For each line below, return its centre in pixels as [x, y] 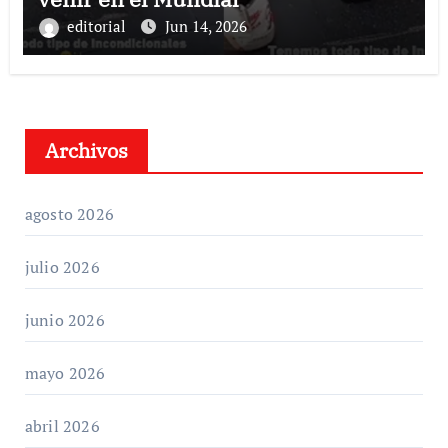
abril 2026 [62, 425]
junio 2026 [64, 319]
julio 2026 [62, 266]
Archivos [86, 150]
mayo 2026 [65, 372]
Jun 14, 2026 [205, 25]
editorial [98, 25]
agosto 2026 [69, 213]
